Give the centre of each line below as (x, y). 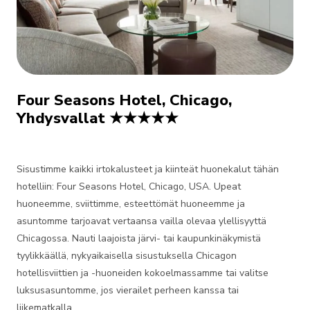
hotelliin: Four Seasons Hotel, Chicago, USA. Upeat (129, 186)
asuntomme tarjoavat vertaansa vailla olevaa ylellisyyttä (142, 221)
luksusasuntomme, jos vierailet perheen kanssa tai (128, 290)
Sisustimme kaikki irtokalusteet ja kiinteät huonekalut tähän (148, 169)
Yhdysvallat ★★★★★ (98, 118)
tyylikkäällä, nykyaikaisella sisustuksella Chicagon (127, 256)
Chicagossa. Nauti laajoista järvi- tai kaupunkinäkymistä (139, 238)
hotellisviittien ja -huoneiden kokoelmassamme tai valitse (143, 273)
